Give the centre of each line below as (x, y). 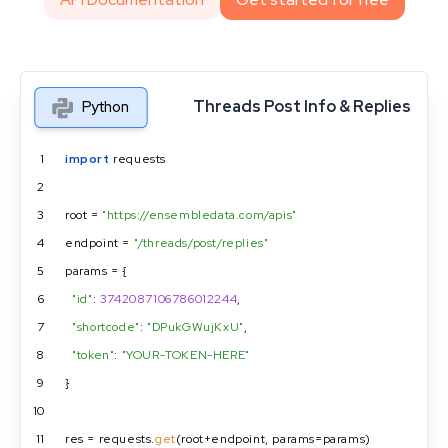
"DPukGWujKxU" (195, 326)
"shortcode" (106, 326)
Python (105, 106)
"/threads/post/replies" (201, 242)
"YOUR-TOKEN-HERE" (185, 354)
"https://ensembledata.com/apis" (199, 214)
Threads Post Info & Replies (302, 106)
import (87, 158)
